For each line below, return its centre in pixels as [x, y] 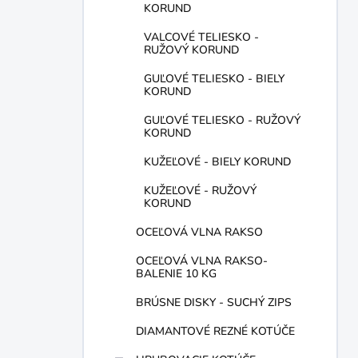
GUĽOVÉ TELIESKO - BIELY [214, 79]
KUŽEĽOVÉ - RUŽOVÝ [200, 191]
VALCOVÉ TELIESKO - [201, 37]
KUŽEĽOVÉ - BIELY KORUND [217, 162]
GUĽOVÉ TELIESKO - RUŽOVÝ [222, 120]
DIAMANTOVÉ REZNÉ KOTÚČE [215, 331]
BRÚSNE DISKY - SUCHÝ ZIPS [214, 302]
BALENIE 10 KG [176, 274]
